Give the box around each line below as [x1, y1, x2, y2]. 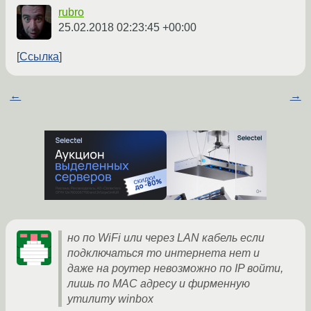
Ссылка [19, 51, 59, 63]
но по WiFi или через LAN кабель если [67, 232, 264, 244]
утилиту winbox [67, 293, 153, 305]
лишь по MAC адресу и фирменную [67, 278, 250, 290]
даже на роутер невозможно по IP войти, [67, 262, 283, 275]
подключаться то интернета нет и [67, 247, 260, 260]
